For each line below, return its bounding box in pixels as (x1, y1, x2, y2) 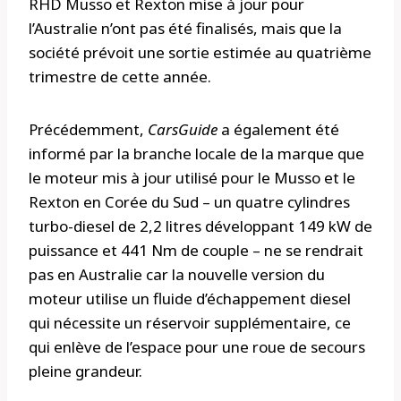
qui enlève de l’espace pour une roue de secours (29, 337, 365, 358)
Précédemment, (29, 119, 148, 141)
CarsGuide (148, 119, 218, 141)
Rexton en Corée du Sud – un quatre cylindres (29, 192, 350, 213)
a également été (218, 119, 339, 141)
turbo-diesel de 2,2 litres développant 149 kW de (29, 216, 372, 237)
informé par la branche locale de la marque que (29, 143, 364, 165)
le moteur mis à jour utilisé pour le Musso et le (29, 167, 355, 189)
